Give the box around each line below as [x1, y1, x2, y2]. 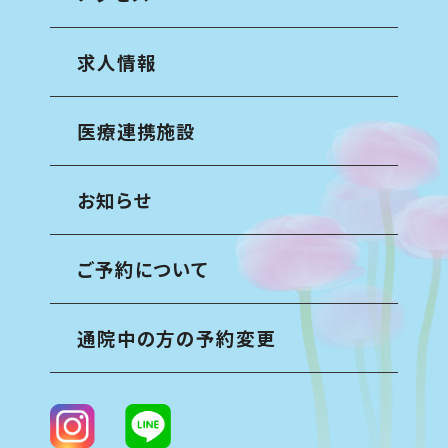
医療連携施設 [77, 118, 197, 145]
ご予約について [77, 256, 209, 283]
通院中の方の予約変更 [77, 325, 276, 352]
